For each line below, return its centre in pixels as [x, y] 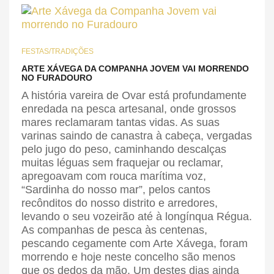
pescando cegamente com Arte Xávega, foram [135, 244]
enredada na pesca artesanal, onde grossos [129, 109]
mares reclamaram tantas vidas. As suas [120, 123]
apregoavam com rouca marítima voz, [114, 176]
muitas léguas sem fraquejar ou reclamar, [122, 163]
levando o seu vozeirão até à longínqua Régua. [137, 217]
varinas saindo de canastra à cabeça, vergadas [137, 136]
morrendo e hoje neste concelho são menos [128, 257]
